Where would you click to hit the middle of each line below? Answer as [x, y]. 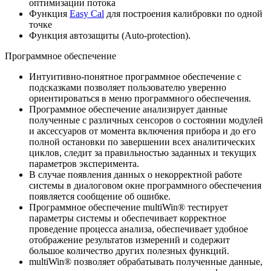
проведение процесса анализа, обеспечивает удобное [139, 229]
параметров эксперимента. [84, 163]
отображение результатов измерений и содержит [129, 240]
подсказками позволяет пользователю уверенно [128, 87]
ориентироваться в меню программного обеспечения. [140, 98]
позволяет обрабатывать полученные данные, [167, 261]
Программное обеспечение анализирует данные [128, 109]
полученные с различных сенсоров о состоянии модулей [146, 120]
